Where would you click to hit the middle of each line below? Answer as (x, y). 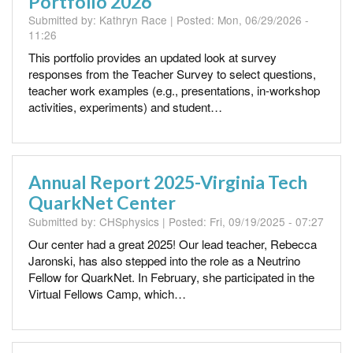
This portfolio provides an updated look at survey (152, 58)
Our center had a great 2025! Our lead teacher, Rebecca (173, 243)
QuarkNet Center (102, 203)
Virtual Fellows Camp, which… (107, 293)
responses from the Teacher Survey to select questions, (172, 74)
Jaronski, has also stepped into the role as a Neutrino (164, 260)
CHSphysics (129, 221)
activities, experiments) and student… (125, 107)
